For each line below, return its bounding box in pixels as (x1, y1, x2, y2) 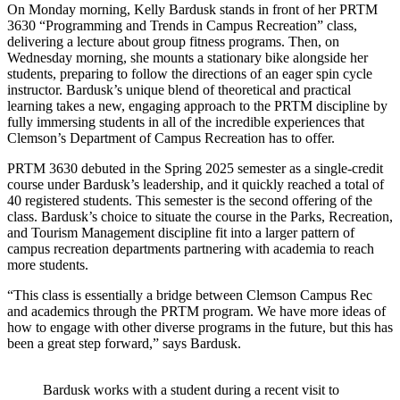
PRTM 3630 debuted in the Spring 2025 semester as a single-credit (7, 160, 383, 176)
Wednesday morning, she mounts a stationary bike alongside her (7, 49, 368, 65)
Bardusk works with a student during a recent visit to (43, 381, 339, 397)
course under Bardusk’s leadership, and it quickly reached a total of (7, 176, 384, 192)
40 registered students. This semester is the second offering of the (7, 192, 372, 208)
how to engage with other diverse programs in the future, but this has (7, 319, 393, 335)
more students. (7, 256, 88, 272)
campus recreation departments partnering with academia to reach (7, 240, 374, 256)
